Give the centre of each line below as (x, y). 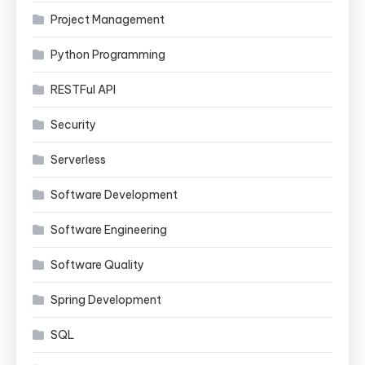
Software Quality (97, 264)
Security (73, 124)
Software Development (114, 194)
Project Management (108, 19)
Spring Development (106, 299)
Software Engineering (109, 229)
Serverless (78, 159)
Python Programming (108, 54)
